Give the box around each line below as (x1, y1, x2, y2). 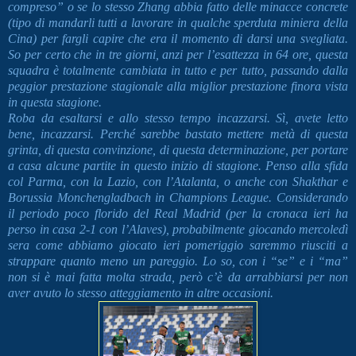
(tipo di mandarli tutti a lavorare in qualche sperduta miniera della (8, 16, 348, 30)
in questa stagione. (8, 95, 105, 110)
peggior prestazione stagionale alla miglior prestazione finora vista (8, 79, 348, 94)
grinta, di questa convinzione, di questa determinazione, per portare (8, 143, 348, 157)
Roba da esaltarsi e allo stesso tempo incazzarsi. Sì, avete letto (8, 111, 348, 126)
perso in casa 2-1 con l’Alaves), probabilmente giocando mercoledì (8, 222, 348, 237)
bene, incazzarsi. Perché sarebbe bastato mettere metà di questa (8, 127, 348, 141)
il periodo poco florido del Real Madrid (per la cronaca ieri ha (8, 207, 348, 221)
